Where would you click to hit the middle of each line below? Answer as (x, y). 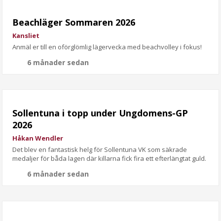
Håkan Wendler (38, 138)
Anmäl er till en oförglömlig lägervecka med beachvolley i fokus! (107, 47)
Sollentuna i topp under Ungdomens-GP (100, 113)
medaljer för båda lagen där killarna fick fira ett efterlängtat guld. (110, 158)
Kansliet (26, 35)
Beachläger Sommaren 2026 (74, 22)
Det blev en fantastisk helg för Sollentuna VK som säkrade (100, 149)
